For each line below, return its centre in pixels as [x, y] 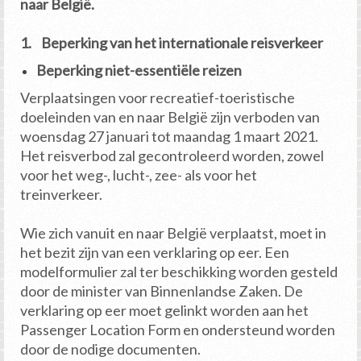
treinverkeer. [61, 195]
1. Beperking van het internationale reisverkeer [172, 43]
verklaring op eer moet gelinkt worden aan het [164, 311]
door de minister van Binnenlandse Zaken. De [162, 291]
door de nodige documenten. [110, 349]
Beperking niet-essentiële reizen [139, 71]
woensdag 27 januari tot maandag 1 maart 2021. [169, 137]
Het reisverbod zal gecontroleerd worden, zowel [172, 156]
